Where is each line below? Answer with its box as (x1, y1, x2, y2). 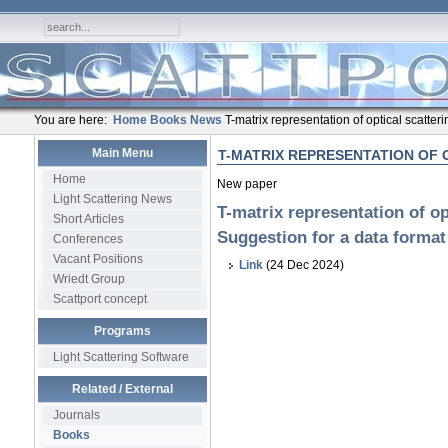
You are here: (33, 113, 113, 127)
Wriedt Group (52, 272, 125, 286)
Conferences (52, 232, 123, 246)
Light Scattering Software (52, 350, 189, 364)
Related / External (71, 382, 173, 396)
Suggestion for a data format (216, 228, 446, 247)
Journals (52, 408, 100, 422)
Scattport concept (52, 292, 147, 306)
